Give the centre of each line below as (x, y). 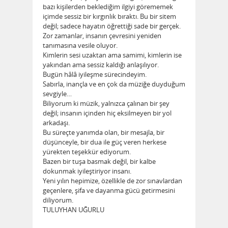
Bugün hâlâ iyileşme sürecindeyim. (95, 75)
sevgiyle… (57, 94)
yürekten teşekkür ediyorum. (87, 152)
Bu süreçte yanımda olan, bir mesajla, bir (104, 133)
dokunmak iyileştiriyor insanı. (87, 171)
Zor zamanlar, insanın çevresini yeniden (102, 36)
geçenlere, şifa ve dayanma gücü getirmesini (109, 191)
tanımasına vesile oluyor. (80, 46)
